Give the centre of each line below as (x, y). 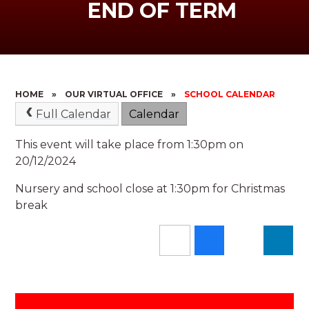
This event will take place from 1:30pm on (130, 144)
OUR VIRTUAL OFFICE (114, 94)
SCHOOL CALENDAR (230, 94)
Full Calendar (73, 114)
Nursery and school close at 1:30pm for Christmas (150, 188)
